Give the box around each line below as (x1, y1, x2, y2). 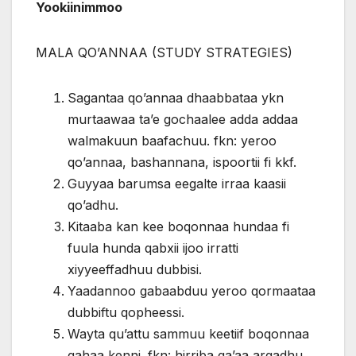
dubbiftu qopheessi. (68, 304, 184, 321)
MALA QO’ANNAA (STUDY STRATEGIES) (36, 44, 292, 61)
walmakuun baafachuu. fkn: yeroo (68, 133, 277, 149)
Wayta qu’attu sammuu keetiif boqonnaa (68, 326, 309, 342)
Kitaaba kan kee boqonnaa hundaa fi (68, 219, 289, 235)
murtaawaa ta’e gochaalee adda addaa (68, 111, 298, 128)
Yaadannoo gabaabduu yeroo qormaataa (68, 283, 315, 300)
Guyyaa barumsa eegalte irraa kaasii (68, 176, 286, 192)
